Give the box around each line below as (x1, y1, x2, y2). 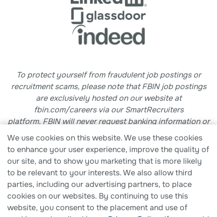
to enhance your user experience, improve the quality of (7, 144, 209, 155)
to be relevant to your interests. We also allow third (7, 168, 192, 178)
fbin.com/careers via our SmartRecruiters (33, 105, 184, 115)
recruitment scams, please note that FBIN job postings (11, 81, 206, 92)
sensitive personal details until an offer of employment (10, 128, 207, 138)
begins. (94, 151, 123, 161)
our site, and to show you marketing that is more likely (7, 156, 202, 166)
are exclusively (35, 93, 92, 103)
